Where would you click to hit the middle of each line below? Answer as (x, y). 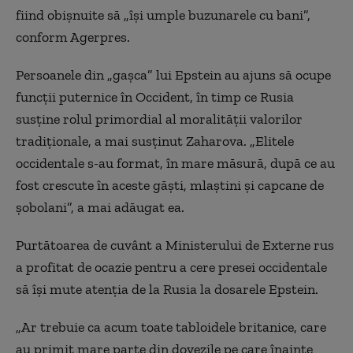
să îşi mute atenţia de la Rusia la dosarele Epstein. (169, 289)
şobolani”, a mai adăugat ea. (100, 207)
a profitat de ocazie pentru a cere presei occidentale (171, 267)
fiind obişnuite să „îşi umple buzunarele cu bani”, (163, 15)
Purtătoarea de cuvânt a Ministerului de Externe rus (175, 245)
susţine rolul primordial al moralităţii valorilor (159, 119)
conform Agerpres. (73, 37)
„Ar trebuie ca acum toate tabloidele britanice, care (171, 327)
